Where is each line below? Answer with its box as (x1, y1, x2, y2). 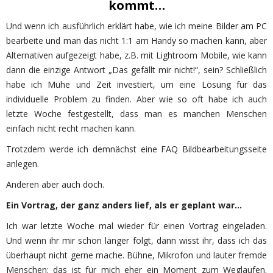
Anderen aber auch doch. (6, 178, 104, 190)
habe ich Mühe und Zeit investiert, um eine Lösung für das (6, 78, 267, 90)
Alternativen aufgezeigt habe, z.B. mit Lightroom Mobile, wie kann (6, 49, 267, 61)
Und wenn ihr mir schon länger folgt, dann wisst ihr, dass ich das (6, 234, 267, 246)
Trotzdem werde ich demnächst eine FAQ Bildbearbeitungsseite (6, 143, 267, 155)
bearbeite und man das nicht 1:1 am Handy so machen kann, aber (6, 34, 267, 46)
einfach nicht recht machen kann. (6, 122, 136, 134)
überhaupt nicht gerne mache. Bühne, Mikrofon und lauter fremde (6, 249, 267, 261)
